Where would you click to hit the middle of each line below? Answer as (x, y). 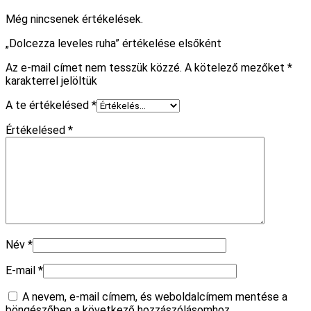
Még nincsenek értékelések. (74, 19)
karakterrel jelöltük (51, 81)
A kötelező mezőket (236, 68)
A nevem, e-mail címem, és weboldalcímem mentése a (155, 297)
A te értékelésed (49, 106)
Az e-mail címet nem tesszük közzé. (94, 68)
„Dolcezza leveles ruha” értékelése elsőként (114, 44)
